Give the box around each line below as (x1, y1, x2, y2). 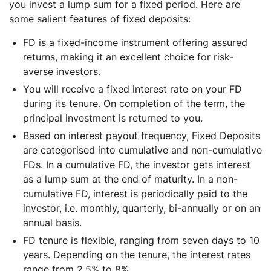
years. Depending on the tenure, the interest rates (23, 248, 250, 261)
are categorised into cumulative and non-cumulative (23, 143, 262, 156)
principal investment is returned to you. (23, 111, 203, 124)
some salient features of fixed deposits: (9, 12, 191, 25)
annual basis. (23, 216, 88, 229)
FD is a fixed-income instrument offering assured (23, 36, 247, 48)
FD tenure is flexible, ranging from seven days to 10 (23, 233, 260, 246)
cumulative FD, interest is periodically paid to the (23, 187, 247, 200)
